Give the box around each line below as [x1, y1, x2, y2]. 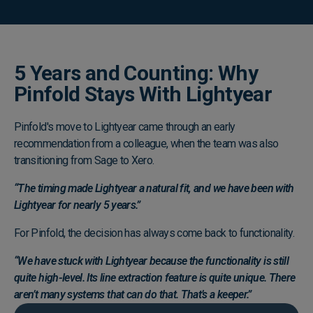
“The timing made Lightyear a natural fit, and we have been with [14, 182, 294, 196]
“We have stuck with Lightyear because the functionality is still [14, 254, 289, 268]
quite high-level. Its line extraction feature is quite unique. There [14, 271, 296, 285]
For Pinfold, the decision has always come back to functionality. [14, 226, 295, 240]
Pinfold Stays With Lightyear [14, 82, 272, 107]
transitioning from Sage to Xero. [14, 154, 156, 168]
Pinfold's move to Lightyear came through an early [14, 120, 235, 134]
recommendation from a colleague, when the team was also [14, 137, 279, 151]
